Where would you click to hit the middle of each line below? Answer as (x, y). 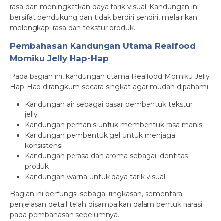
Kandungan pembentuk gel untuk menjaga (100, 135)
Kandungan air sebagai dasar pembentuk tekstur (109, 104)
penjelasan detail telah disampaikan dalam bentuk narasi (106, 204)
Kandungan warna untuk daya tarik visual (95, 177)
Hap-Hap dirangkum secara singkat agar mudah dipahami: (110, 87)
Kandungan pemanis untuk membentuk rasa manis (113, 125)
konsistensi (44, 146)
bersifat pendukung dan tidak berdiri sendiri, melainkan (104, 17)
